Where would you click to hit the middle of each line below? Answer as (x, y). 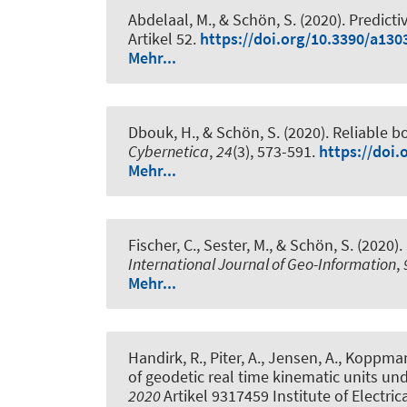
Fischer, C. (162, 244)
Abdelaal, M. (170, 19)
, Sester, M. (233, 244)
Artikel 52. (164, 38)
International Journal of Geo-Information (262, 263)
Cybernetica (169, 151)
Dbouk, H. (162, 132)
